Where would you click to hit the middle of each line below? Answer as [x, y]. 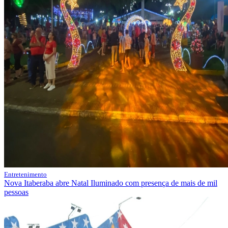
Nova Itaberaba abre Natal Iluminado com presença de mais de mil [111, 183]
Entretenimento [25, 175]
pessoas [16, 192]
